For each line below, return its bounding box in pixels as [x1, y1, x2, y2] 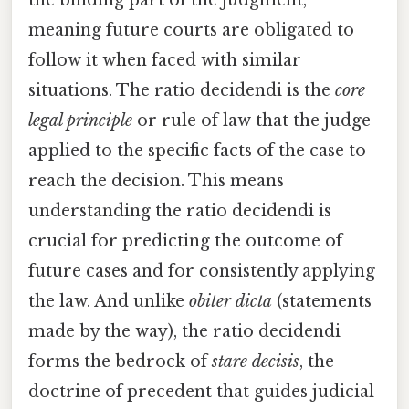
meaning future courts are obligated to [28, 19, 354, 40]
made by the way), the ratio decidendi [28, 320, 341, 341]
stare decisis [212, 351, 299, 372]
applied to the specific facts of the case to [28, 140, 366, 161]
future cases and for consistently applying [28, 260, 375, 281]
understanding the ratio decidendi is [28, 200, 331, 221]
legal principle [28, 110, 132, 131]
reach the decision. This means [28, 170, 284, 191]
